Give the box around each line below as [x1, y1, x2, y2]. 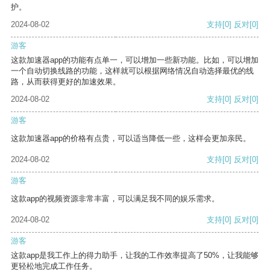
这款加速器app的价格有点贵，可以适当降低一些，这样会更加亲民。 [11, 134, 251, 143]
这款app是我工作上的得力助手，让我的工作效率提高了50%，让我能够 [11, 251, 259, 260]
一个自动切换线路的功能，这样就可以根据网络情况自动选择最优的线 [11, 66, 254, 76]
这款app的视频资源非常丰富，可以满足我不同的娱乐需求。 [11, 194, 219, 204]
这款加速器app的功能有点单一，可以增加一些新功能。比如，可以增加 [11, 55, 259, 65]
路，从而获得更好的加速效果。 [11, 77, 121, 87]
